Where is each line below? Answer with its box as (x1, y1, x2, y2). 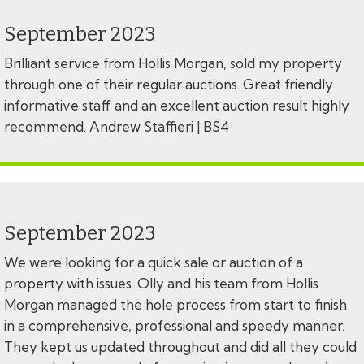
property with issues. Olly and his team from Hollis (4, 275, 318, 292)
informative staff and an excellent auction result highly (4, 97, 349, 115)
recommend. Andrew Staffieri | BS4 (4, 118, 229, 136)
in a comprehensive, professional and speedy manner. (4, 317, 344, 335)
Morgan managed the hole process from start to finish (4, 296, 347, 314)
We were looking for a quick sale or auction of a (4, 253, 303, 271)
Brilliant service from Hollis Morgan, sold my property (4, 54, 342, 72)
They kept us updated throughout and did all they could (4, 338, 357, 356)
